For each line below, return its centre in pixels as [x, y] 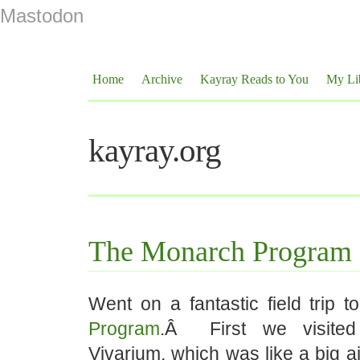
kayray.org [155, 150]
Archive [162, 79]
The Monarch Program [220, 252]
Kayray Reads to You [254, 79]
